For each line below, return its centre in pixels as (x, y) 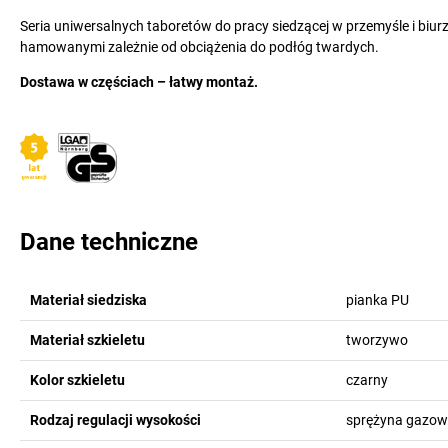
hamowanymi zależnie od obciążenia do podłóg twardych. (199, 47)
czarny (366, 380)
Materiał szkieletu (87, 340)
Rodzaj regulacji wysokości (115, 420)
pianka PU (377, 300)
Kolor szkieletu (77, 380)
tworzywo (376, 340)
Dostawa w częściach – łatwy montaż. (139, 82)
